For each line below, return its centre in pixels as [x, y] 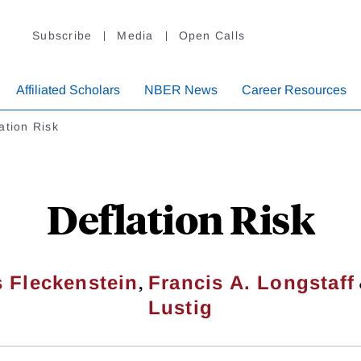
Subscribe [62, 36]
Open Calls [212, 36]
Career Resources [294, 90]
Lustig [180, 308]
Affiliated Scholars [68, 90]
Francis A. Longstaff [251, 283]
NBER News [181, 90]
